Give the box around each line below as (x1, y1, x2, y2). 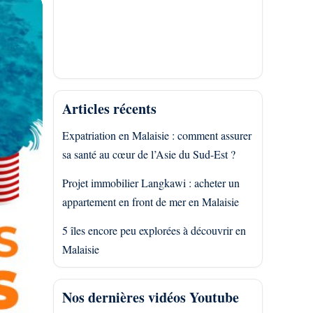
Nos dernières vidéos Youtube (62, 287, 239, 307)
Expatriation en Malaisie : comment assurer (62, 128, 252, 143)
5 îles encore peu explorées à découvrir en (62, 223, 246, 238)
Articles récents (62, 99, 156, 119)
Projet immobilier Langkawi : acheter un (62, 175, 240, 190)
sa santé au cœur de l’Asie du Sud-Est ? (62, 147, 235, 161)
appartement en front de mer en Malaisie (62, 194, 239, 209)
